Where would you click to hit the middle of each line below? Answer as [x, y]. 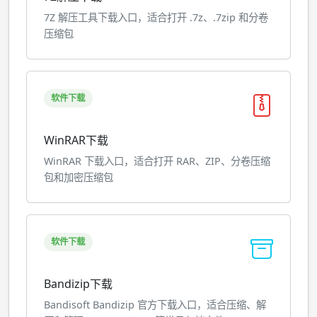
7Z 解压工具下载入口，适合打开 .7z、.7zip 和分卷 [156, 17]
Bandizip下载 [78, 284]
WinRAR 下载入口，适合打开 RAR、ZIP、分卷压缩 [157, 161]
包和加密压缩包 [79, 177]
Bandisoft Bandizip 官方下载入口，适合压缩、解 [155, 305]
